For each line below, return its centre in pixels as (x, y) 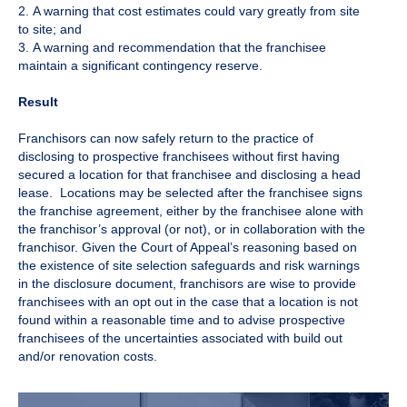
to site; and (50, 30)
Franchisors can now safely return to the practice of (166, 139)
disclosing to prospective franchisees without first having (179, 157)
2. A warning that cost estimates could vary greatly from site (189, 11)
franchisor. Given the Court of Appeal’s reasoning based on (188, 248)
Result (38, 102)
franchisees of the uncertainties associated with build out (180, 338)
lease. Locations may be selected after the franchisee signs (190, 193)
